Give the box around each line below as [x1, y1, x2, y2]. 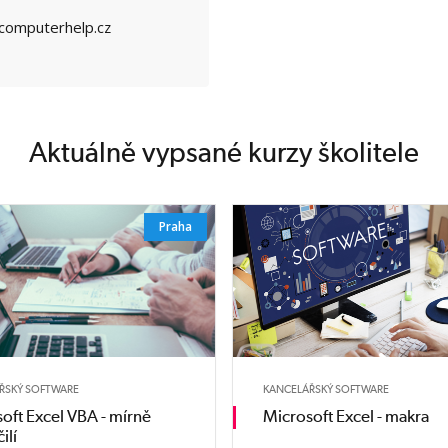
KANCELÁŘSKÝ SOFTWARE [262, 382, 389, 397]
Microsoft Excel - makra [262, 406, 429, 427]
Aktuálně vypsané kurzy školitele [29, 135, 419, 169]
